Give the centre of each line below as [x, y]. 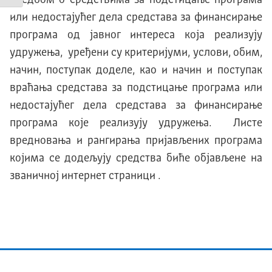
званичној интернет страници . [85, 176]
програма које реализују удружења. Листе [136, 123]
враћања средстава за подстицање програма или [136, 88]
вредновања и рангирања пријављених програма [136, 141]
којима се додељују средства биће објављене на [136, 158]
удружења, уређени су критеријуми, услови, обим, [136, 53]
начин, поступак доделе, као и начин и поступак [136, 70]
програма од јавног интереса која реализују [136, 35]
